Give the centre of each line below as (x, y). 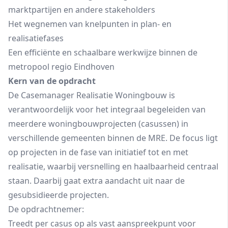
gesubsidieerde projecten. (59, 195)
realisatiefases (36, 38)
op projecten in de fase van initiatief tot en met (98, 152)
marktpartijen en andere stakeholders (82, 10)
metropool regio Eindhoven (61, 67)
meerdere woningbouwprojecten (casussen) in (98, 124)
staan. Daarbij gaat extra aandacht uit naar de (96, 181)
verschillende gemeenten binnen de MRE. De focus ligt (113, 138)
